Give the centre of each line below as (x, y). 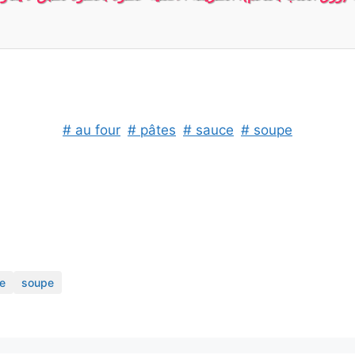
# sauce (208, 130)
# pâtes (152, 130)
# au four (92, 130)
